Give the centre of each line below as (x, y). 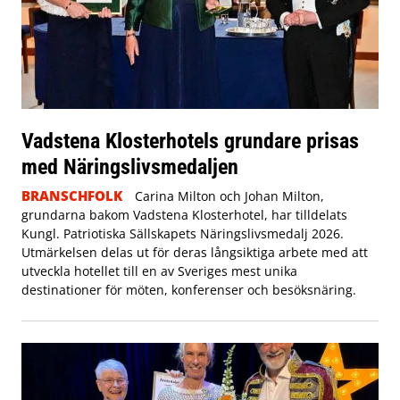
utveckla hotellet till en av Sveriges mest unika (159, 271)
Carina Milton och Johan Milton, (229, 196)
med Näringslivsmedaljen (130, 167)
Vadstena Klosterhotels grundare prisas (190, 141)
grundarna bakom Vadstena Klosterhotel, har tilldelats (184, 215)
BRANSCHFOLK (72, 196)
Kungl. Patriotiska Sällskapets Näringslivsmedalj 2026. (183, 234)
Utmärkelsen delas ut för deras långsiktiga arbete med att (195, 253)
